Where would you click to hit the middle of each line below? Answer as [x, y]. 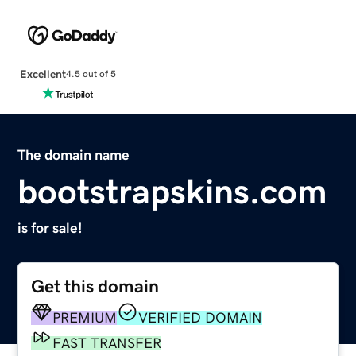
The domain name [74, 155]
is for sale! [50, 228]
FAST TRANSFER [107, 343]
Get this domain [95, 286]
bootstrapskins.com [173, 191]
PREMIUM [85, 317]
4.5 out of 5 [91, 74]
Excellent [43, 74]
